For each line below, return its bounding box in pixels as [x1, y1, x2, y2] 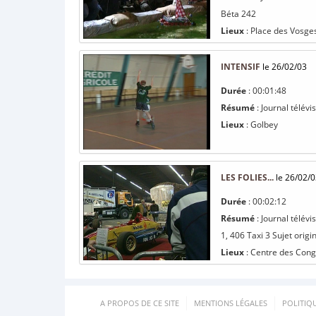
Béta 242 [221, 8, 256, 20]
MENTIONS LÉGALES [194, 298, 267, 308]
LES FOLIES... [221, 171, 274, 183]
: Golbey [244, 119, 278, 130]
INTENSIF [221, 61, 260, 73]
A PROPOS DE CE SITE [100, 298, 179, 308]
